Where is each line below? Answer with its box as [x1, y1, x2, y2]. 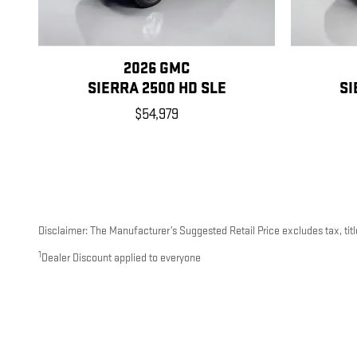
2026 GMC [124, 59, 190, 79]
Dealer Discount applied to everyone [41, 251, 201, 265]
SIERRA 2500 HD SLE [87, 79, 226, 99]
